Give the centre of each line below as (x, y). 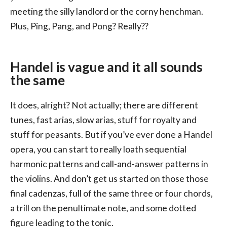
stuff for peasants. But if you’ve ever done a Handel (111, 134)
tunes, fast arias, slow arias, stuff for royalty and (103, 120)
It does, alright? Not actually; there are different (104, 105)
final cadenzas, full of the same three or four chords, (111, 193)
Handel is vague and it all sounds (106, 67)
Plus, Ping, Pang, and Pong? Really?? (79, 26)
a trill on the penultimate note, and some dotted (103, 208)
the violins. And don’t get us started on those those (109, 178)
